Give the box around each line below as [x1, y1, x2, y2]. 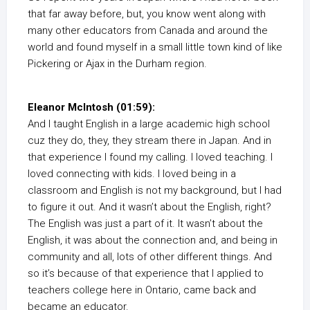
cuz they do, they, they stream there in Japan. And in [28, 134, 271, 147]
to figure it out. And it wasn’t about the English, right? [28, 201, 271, 213]
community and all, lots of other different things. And [28, 250, 272, 263]
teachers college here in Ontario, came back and [28, 284, 256, 296]
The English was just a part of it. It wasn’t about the [28, 217, 263, 230]
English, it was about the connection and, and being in [28, 234, 277, 246]
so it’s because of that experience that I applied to [28, 267, 264, 280]
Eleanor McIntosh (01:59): [28, 101, 155, 113]
